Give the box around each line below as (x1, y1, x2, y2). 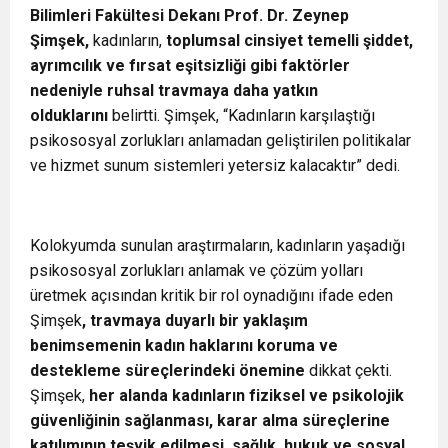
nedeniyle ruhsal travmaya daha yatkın (30, 81, 318, 100)
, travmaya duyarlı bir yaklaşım (82, 311, 308, 330)
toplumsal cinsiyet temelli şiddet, (166, 31, 413, 50)
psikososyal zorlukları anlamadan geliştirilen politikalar (30, 131, 411, 150)
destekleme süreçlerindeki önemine (30, 361, 309, 380)
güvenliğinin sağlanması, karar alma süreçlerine (30, 411, 390, 430)
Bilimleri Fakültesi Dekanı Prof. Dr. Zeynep (30, 6, 349, 25)
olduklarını (30, 106, 108, 125)
